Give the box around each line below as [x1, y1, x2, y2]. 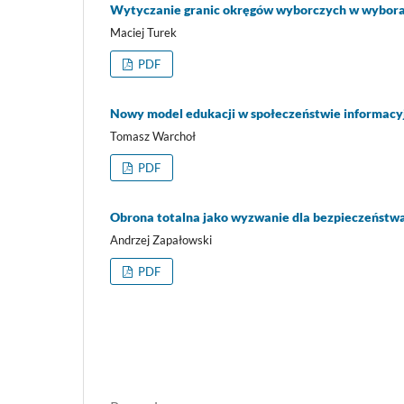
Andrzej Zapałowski [110, 232, 212, 247]
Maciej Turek [110, 25, 177, 41]
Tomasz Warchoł [110, 129, 196, 143]
